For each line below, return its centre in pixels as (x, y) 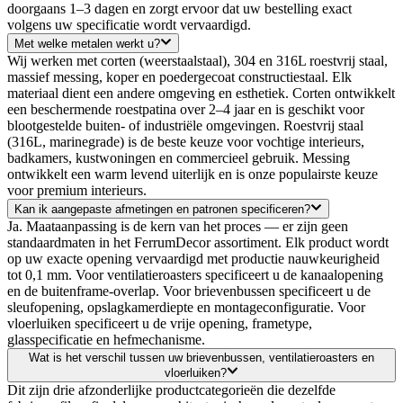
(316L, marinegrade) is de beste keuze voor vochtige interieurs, (186, 142)
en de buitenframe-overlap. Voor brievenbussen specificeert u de (189, 291)
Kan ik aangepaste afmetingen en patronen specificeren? (162, 210)
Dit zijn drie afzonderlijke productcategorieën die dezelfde (171, 390)
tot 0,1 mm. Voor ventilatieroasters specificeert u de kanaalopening (195, 275)
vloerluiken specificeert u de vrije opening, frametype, (160, 324)
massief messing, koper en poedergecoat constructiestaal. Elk (179, 77)
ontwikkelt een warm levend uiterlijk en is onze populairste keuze (193, 175)
